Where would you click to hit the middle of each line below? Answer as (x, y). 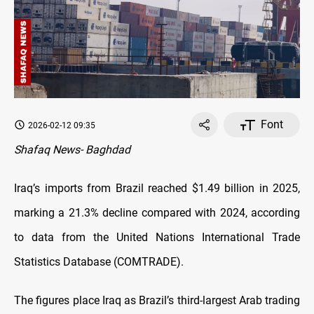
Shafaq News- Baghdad (72, 150)
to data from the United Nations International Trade (157, 238)
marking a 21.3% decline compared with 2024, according (157, 213)
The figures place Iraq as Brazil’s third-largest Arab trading (157, 301)
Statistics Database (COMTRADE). (99, 262)
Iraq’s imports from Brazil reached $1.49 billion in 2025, (157, 189)
